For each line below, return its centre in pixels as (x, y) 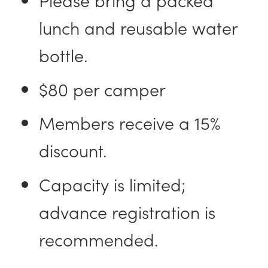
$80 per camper (107, 89)
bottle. (68, 55)
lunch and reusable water (138, 28)
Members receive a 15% (130, 123)
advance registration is (127, 212)
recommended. (101, 239)
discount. (78, 150)
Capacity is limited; (112, 184)
